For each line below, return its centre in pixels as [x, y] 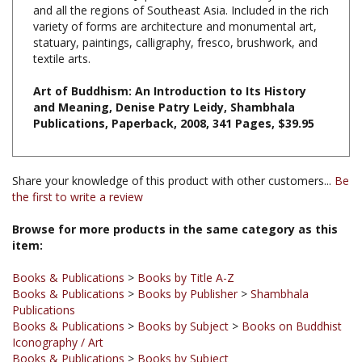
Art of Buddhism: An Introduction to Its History [170, 65]
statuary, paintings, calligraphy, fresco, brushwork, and [175, 17]
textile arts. [62, 33]
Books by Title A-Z [186, 252]
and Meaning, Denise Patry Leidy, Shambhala [164, 82]
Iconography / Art [58, 317]
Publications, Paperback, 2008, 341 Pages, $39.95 [174, 98]
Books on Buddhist [292, 301]
